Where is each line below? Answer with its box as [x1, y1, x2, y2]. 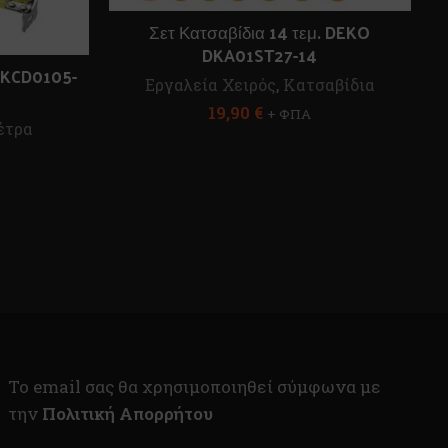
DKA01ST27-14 [202, 39, 318, 70]
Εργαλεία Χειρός [144, 73, 276, 95]
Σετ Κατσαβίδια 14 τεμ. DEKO [149, 16, 371, 47]
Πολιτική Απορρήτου [41, 402, 213, 425]
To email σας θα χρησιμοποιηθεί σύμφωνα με [7, 375, 381, 398]
